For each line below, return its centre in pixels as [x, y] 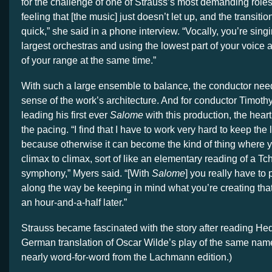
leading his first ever [66, 115]
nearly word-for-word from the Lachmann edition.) [127, 257]
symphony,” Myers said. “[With [87, 173]
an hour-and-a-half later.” [74, 202]
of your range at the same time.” [89, 60]
